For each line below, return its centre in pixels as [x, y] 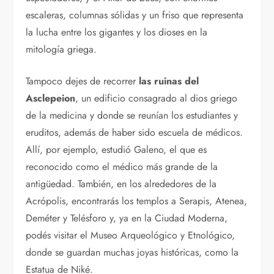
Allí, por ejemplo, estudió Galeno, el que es [117, 149]
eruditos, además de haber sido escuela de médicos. [135, 132]
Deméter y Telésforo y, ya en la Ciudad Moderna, [127, 218]
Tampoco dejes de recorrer [83, 81]
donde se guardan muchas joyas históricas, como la [132, 252]
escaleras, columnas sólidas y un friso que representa [135, 15]
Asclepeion [51, 98]
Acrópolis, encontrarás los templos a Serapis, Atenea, [137, 201]
